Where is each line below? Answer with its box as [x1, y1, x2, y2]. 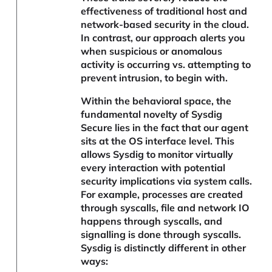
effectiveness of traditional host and [81, 5, 248, 18]
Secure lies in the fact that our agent [81, 121, 249, 134]
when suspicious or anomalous [81, 45, 223, 58]
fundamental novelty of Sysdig [81, 108, 223, 121]
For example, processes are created [81, 188, 243, 201]
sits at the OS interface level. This [81, 135, 235, 148]
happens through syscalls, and [81, 215, 223, 228]
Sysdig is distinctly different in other [81, 242, 246, 254]
